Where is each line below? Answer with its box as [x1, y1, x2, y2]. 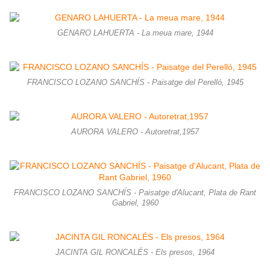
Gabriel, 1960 [111, 199, 159, 208]
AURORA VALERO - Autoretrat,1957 [71, 128, 199, 137]
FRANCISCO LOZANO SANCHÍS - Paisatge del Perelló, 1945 [27, 78, 243, 87]
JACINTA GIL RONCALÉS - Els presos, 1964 [55, 248, 215, 257]
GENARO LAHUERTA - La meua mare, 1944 [57, 29, 213, 38]
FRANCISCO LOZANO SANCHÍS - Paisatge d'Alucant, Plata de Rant [14, 189, 256, 198]
